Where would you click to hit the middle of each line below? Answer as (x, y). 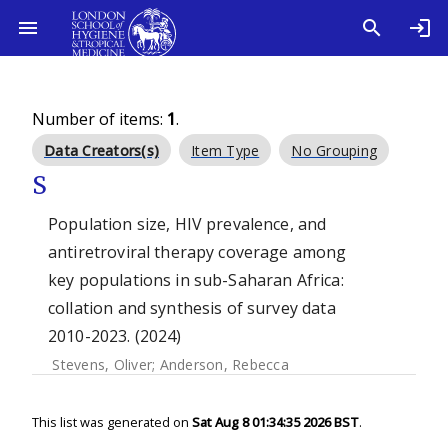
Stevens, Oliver (102, 364)
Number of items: (99, 119)
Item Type (225, 150)
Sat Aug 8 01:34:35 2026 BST (275, 422)
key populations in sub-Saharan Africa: (196, 280)
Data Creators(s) (101, 150)
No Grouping (334, 150)
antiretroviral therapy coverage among (197, 252)
